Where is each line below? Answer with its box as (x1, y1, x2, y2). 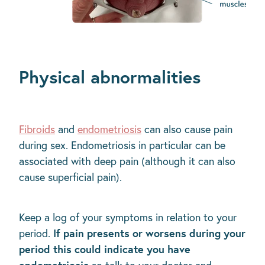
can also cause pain (141, 122, 232, 137)
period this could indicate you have (19, 241, 190, 256)
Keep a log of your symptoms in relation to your (19, 210, 237, 224)
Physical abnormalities (19, 65, 201, 89)
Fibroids (19, 122, 55, 137)
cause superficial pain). (19, 170, 122, 185)
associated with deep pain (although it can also (19, 154, 235, 169)
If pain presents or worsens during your (53, 225, 245, 240)
